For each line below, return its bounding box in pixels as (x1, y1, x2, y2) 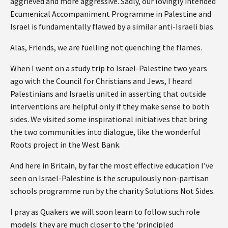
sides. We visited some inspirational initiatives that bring (10, 113, 208, 124)
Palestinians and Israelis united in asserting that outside (10, 88, 206, 99)
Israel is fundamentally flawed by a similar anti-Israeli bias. (10, 21, 216, 32)
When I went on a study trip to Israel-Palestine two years (10, 63, 207, 73)
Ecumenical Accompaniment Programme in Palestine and (10, 8, 211, 19)
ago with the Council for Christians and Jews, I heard (10, 75, 192, 86)
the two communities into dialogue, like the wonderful (10, 126, 201, 137)
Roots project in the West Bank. (10, 139, 122, 150)
